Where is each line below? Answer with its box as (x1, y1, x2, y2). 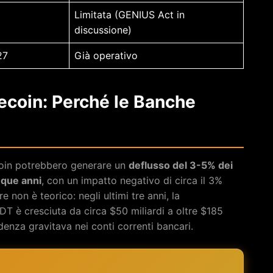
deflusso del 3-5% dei (129, 158, 233, 171)
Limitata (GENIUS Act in (74, 8, 185, 21)
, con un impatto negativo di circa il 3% (41, 174, 222, 186)
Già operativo (74, 49, 138, 62)
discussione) (74, 23, 132, 36)
